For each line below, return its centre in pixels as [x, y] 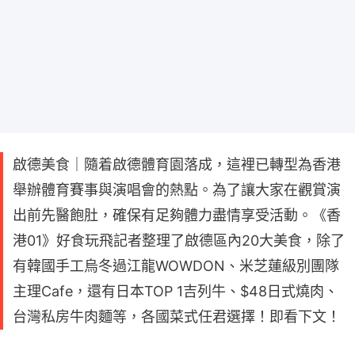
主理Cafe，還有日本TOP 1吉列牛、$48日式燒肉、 [176, 292]
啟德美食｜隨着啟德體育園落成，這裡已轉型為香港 [177, 165]
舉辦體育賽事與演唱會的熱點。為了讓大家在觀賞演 [177, 190]
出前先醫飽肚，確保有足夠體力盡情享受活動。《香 [177, 216]
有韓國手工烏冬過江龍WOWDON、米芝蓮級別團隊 [176, 266]
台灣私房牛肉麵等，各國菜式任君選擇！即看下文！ [177, 317]
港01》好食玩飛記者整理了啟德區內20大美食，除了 [179, 241]
